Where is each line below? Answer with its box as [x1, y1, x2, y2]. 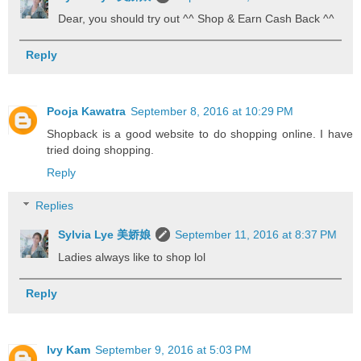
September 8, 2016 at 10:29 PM [131, 104, 293, 118]
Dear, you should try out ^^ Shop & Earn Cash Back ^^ [58, 11, 335, 25]
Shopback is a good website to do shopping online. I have [47, 127, 353, 140]
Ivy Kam [47, 343, 90, 357]
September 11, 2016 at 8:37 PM [175, 228, 338, 242]
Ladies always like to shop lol [58, 251, 206, 264]
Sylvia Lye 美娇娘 [58, 228, 151, 242]
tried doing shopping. [47, 143, 154, 156]
